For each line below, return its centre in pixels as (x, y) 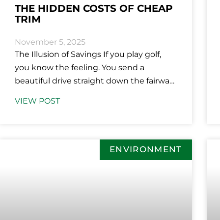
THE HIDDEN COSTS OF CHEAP (94, 9)
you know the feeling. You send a (80, 68)
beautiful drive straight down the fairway (94, 81)
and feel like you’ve (52, 94)
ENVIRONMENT (146, 150)
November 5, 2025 (50, 42)
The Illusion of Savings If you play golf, (88, 55)
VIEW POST (37, 101)
